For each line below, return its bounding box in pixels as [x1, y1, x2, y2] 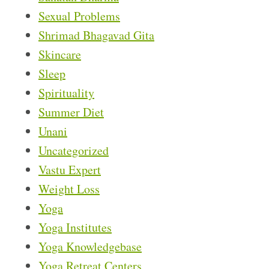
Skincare [38, 46, 81, 63]
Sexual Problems [38, 8, 120, 25]
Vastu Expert [38, 162, 101, 178]
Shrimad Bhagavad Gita [38, 27, 154, 44]
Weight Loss [38, 181, 100, 198]
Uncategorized [38, 142, 109, 159]
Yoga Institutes [38, 219, 112, 236]
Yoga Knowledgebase [38, 238, 142, 255]
